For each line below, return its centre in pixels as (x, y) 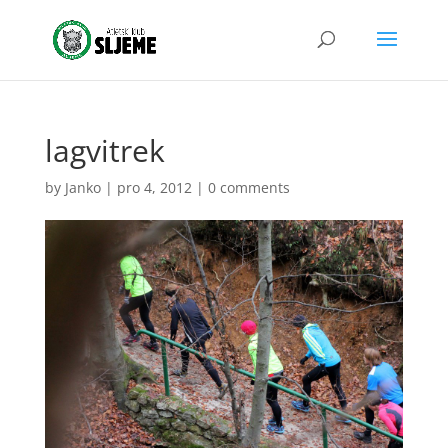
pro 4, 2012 (154, 187)
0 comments (248, 187)
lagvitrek (104, 150)
